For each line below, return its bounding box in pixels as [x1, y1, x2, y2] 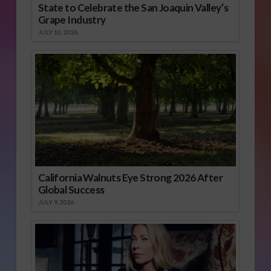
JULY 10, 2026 [38, 28, 78, 36]
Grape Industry [38, 13, 106, 26]
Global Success [38, 183, 105, 197]
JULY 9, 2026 [38, 198, 74, 206]
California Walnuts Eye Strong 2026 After [38, 171, 223, 184]
